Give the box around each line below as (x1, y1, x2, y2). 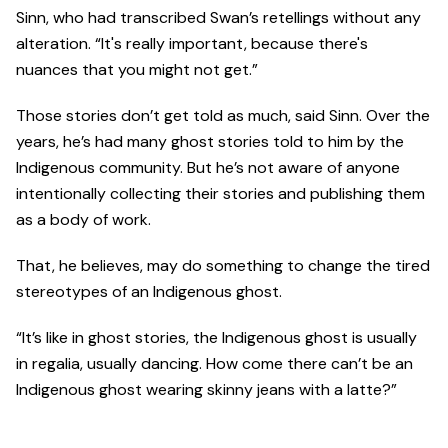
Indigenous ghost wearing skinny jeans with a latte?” (16, 378, 397, 400)
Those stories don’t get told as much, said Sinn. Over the (16, 104, 430, 126)
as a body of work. (16, 208, 155, 230)
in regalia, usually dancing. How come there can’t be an (16, 352, 413, 374)
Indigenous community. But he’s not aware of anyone (16, 156, 400, 178)
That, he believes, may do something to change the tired (16, 254, 430, 276)
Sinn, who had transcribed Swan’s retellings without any (16, 6, 421, 28)
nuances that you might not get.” (16, 58, 258, 80)
